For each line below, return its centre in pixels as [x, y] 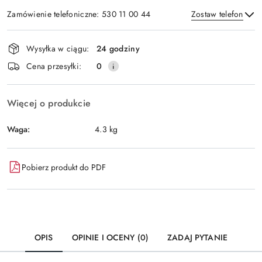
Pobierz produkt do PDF [64, 167]
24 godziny [118, 48]
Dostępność [41, 38]
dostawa [31, 70]
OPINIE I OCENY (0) [110, 238]
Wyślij [131, 67]
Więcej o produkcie [49, 104]
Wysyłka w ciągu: [58, 48]
